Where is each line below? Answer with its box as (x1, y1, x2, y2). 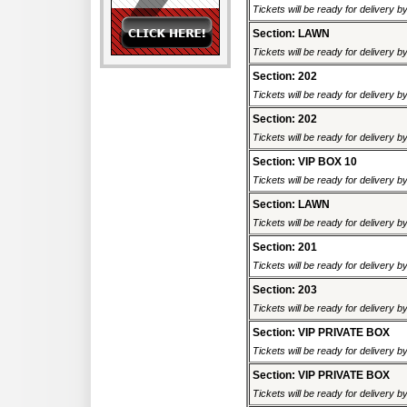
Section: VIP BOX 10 (253, 155, 357, 169)
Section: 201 (253, 241, 317, 254)
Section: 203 (253, 283, 317, 297)
